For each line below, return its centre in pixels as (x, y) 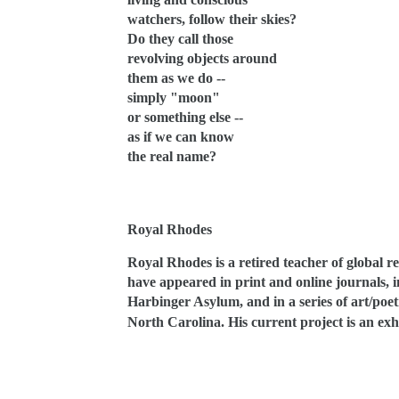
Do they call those (180, 39)
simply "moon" (174, 98)
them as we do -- (176, 78)
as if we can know (181, 137)
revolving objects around (202, 58)
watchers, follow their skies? (212, 19)
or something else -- (185, 117)
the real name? (172, 156)
